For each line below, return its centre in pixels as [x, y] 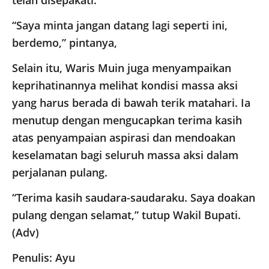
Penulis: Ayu [44, 258]
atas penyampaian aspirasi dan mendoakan [124, 138]
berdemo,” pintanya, [65, 43]
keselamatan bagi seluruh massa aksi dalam [125, 155]
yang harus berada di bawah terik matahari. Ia [131, 103]
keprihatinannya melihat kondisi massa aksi [125, 86]
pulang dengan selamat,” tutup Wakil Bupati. [126, 215]
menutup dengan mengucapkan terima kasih [127, 120]
